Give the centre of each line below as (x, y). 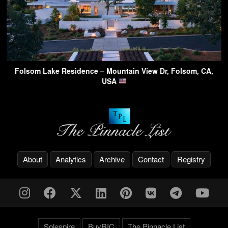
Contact (151, 159)
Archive (112, 159)
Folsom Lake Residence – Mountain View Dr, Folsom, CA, (114, 71)
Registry (191, 159)
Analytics (71, 159)
